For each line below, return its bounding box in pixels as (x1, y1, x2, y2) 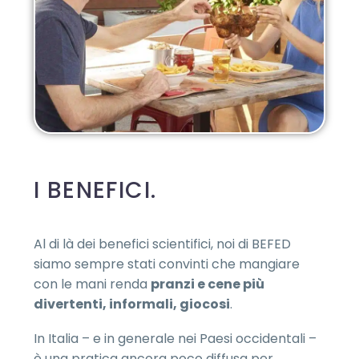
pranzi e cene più (151, 275, 264, 294)
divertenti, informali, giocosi (34, 295, 230, 314)
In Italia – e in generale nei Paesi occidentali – (34, 329, 317, 348)
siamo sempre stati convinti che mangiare (34, 255, 300, 274)
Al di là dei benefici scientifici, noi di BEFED (34, 235, 291, 254)
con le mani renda (34, 275, 151, 294)
